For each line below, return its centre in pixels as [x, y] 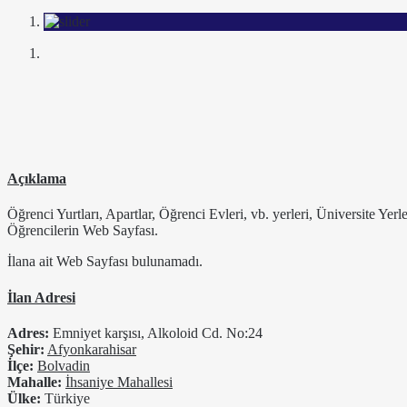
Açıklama [37, 179]
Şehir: [26, 349]
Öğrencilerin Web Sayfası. [83, 231]
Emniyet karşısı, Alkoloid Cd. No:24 [156, 333]
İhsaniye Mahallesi [119, 382]
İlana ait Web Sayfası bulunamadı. [105, 262]
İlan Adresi [41, 297]
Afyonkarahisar [92, 349]
